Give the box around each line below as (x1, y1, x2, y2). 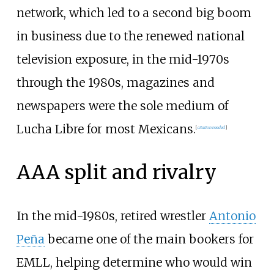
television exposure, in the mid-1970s (16, 51, 229, 67)
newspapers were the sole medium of (16, 98, 228, 113)
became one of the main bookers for (44, 231, 254, 246)
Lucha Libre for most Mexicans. (16, 121, 196, 136)
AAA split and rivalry (16, 160, 217, 185)
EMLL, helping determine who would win (16, 254, 252, 270)
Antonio (209, 208, 256, 223)
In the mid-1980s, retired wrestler (16, 208, 209, 223)
